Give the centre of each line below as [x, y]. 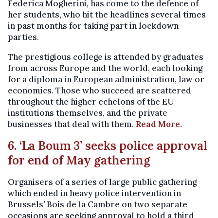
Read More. [159, 124]
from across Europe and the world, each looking [105, 68]
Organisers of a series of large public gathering [102, 182]
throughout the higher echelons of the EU [91, 102]
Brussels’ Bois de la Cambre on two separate [98, 205]
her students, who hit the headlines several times [107, 15]
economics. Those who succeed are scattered [100, 91]
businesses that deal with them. [72, 124]
